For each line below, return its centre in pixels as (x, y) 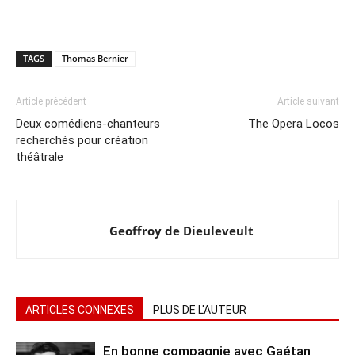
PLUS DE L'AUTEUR (200, 310)
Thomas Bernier (95, 59)
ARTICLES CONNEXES (80, 310)
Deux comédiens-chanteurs (88, 124)
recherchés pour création (82, 141)
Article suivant (308, 102)
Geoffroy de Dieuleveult (181, 231)
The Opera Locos (294, 124)
